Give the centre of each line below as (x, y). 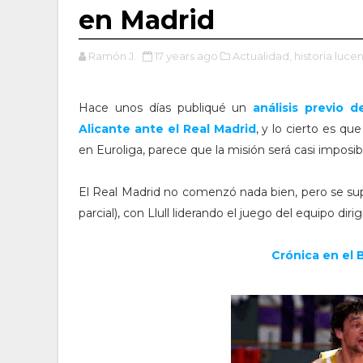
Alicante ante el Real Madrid (167, 129)
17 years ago (186, 56)
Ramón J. (112, 56)
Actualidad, (262, 56)
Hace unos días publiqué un (166, 108)
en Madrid (147, 20)
